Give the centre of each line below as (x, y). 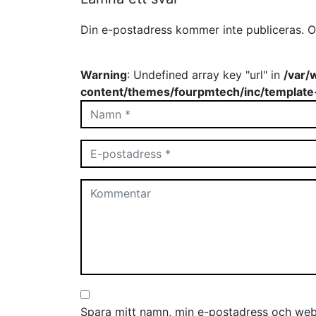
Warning (104, 75)
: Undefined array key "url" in (205, 75)
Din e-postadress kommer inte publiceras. (192, 30)
